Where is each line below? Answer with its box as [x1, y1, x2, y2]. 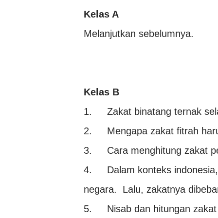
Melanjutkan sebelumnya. [84, 28, 194, 39]
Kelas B [84, 87, 119, 97]
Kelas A [84, 9, 119, 19]
